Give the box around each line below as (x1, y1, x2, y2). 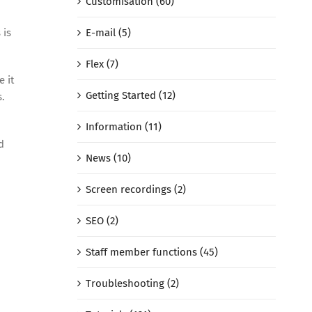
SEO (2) (85, 214, 118, 228)
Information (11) (85, 120, 162, 134)
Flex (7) (85, 58, 118, 71)
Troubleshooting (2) (85, 277, 179, 290)
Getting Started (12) (85, 89, 175, 102)
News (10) (85, 152, 131, 165)
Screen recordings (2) (85, 183, 186, 196)
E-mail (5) (85, 26, 131, 40)
